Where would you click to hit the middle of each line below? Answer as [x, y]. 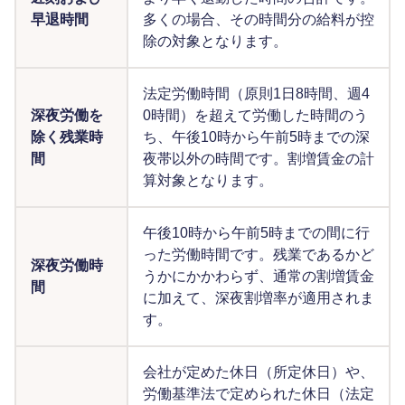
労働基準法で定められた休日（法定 [259, 394]
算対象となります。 [208, 181]
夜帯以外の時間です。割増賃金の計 [259, 159]
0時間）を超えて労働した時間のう [255, 116]
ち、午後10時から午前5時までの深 [256, 137]
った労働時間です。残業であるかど [259, 255]
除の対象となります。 [215, 42]
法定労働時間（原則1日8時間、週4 [256, 94]
